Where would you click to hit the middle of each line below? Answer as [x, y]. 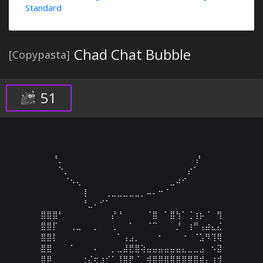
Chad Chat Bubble [132, 54]
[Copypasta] [39, 55]
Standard [43, 8]
